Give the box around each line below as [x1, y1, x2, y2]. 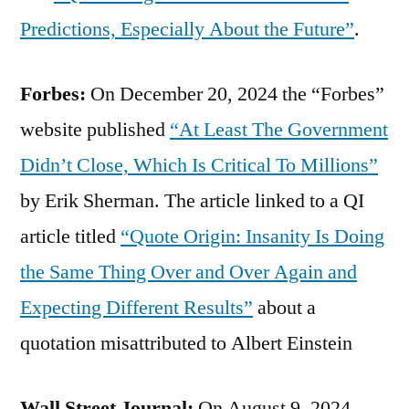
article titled [20, 223, 121, 249]
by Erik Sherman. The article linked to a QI [20, 187, 364, 214]
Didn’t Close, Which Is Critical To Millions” [20, 152, 378, 178]
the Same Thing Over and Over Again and [20, 258, 357, 285]
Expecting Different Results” [20, 294, 253, 320]
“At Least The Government [170, 116, 388, 142]
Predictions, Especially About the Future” [20, 16, 354, 42]
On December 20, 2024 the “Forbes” [86, 80, 384, 107]
